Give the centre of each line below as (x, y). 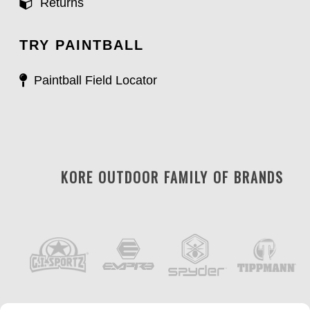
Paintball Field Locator (94, 81)
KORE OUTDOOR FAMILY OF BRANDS (172, 177)
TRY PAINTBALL (82, 45)
